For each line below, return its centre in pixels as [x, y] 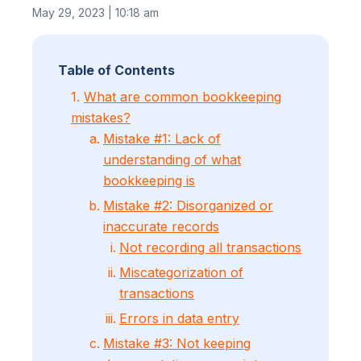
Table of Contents [116, 70]
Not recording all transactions [210, 247]
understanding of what [172, 159]
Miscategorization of [181, 272]
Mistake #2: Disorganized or [188, 205]
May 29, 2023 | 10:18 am [95, 12]
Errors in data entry [179, 318]
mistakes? [101, 117]
